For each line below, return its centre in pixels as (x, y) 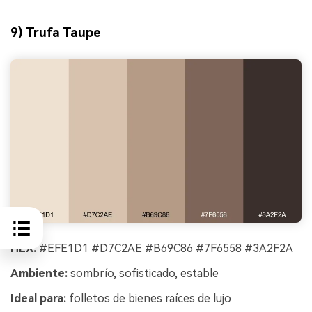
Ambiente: (39, 274)
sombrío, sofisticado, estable (143, 274)
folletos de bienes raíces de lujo (149, 298)
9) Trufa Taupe (56, 33)
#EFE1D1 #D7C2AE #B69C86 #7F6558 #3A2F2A (165, 249)
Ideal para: (38, 298)
